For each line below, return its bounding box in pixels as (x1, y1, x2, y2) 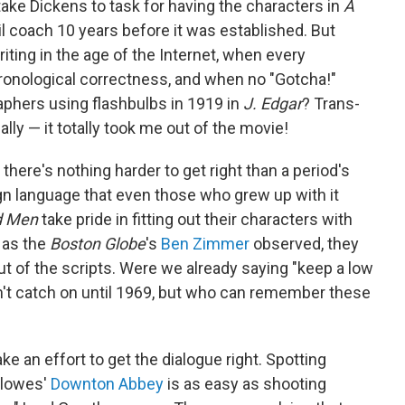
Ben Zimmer (161, 234, 250, 253)
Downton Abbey (51, 374, 164, 393)
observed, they (250, 234, 359, 253)
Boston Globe (50, 234, 146, 253)
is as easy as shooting (164, 374, 326, 393)
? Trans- (302, 94, 360, 113)
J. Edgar (243, 94, 302, 113)
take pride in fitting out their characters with (38, 210, 353, 229)
